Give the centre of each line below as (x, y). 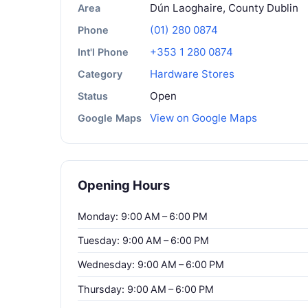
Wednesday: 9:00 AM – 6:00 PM (151, 265)
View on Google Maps (203, 118)
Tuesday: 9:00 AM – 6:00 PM (143, 241)
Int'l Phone (103, 52)
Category (100, 74)
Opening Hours (124, 185)
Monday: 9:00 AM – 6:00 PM (143, 216)
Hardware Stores (192, 74)
